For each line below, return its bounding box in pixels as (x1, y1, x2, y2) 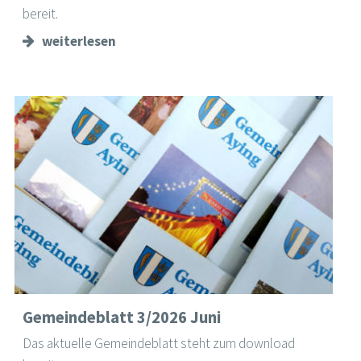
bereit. (23, 4, 59, 23)
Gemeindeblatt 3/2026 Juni (23, 305, 222, 328)
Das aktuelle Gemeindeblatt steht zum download (23, 334, 296, 353)
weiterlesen (42, 32, 116, 51)
